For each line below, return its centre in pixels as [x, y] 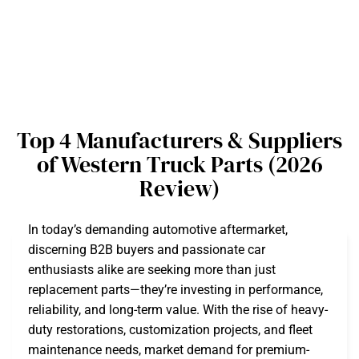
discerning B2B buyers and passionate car [147, 250]
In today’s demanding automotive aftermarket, [158, 230]
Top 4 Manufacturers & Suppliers [179, 140]
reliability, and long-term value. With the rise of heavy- [178, 310]
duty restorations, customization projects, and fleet [170, 330]
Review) [179, 188]
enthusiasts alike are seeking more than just [152, 270]
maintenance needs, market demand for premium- [169, 350]
